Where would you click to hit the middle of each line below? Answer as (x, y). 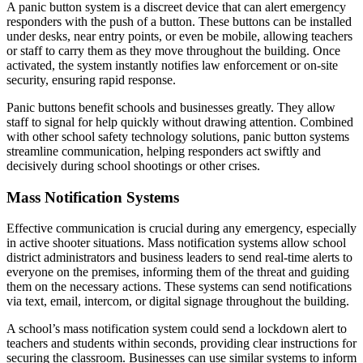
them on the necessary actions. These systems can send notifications (179, 287)
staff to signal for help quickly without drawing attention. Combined (180, 122)
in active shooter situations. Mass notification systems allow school (176, 243)
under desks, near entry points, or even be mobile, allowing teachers (179, 36)
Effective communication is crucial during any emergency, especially (181, 228)
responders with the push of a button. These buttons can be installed (179, 21)
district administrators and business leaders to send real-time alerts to (179, 258)
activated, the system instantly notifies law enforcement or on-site (172, 65)
